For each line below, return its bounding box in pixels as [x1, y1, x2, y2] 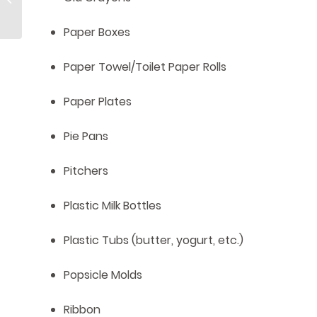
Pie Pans [64, 128, 108, 145]
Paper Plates [64, 93, 132, 110]
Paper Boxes [64, 24, 130, 41]
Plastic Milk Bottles [64, 197, 161, 214]
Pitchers [64, 163, 108, 180]
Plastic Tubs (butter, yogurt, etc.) [64, 232, 243, 249]
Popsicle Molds [64, 267, 142, 284]
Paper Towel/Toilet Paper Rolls [64, 59, 226, 76]
